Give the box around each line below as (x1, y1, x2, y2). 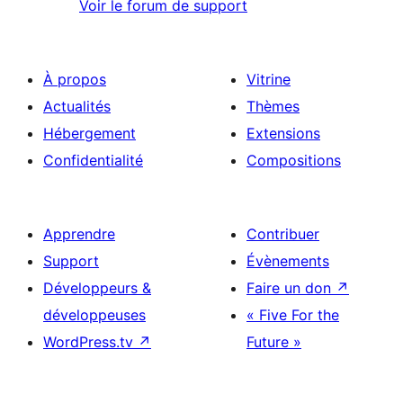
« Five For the (246, 305, 339, 324)
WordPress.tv (43, 332, 138, 351)
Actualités (43, 96, 111, 115)
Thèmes (246, 96, 300, 115)
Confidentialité (43, 150, 143, 169)
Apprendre (43, 224, 115, 243)
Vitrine (246, 69, 291, 88)
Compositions (246, 150, 341, 169)
